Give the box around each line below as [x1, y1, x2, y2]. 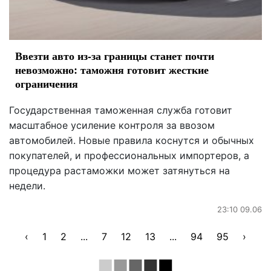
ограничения [15, 75, 78, 91]
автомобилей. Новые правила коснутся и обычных [9, 134, 254, 146]
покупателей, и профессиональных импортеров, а [9, 149, 249, 162]
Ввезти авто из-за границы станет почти [15, 47, 214, 64]
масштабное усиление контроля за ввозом [9, 119, 215, 131]
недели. [9, 179, 45, 192]
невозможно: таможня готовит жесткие [15, 61, 209, 77]
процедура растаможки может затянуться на [9, 164, 230, 177]
